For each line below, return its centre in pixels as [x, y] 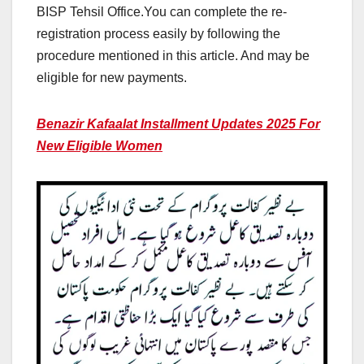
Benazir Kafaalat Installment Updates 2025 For [178, 123]
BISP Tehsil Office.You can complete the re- [162, 11]
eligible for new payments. [112, 77]
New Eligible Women [100, 145]
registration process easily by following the [158, 33]
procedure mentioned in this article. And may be [173, 55]
